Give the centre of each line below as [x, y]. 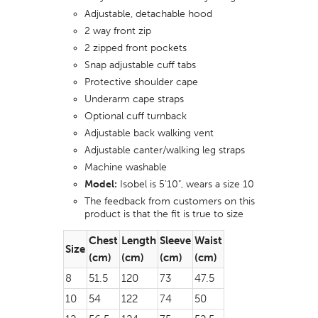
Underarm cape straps [134, 99]
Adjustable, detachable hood [148, 13]
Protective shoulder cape [141, 82]
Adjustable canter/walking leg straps [165, 150]
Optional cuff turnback [136, 116]
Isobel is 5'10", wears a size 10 [187, 184]
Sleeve [175, 241]
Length [139, 241]
